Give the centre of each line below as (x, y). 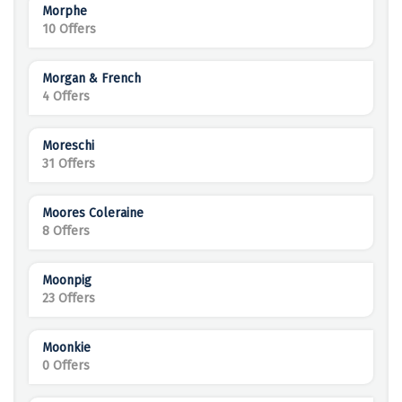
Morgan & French (92, 79)
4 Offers (66, 97)
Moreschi (68, 146)
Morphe (65, 12)
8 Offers (66, 232)
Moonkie (66, 348)
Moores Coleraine (93, 214)
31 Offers (69, 164)
